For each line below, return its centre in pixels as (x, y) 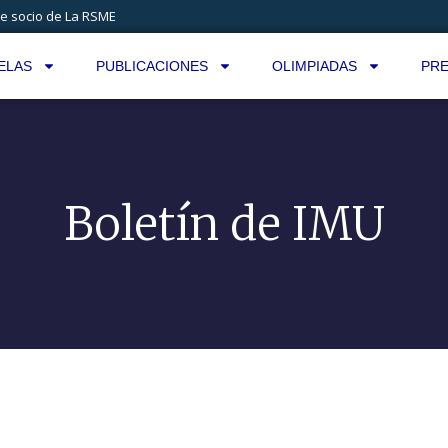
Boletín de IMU (224, 223)
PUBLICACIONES (151, 66)
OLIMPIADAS (314, 66)
